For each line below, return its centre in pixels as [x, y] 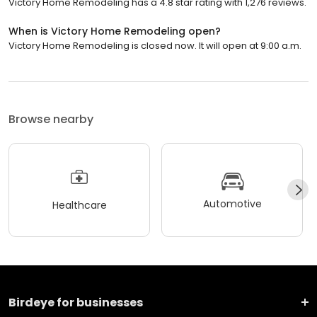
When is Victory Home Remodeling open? [115, 31]
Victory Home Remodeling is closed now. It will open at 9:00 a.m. [155, 45]
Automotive [232, 204]
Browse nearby [51, 119]
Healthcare [79, 206]
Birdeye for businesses [76, 302]
